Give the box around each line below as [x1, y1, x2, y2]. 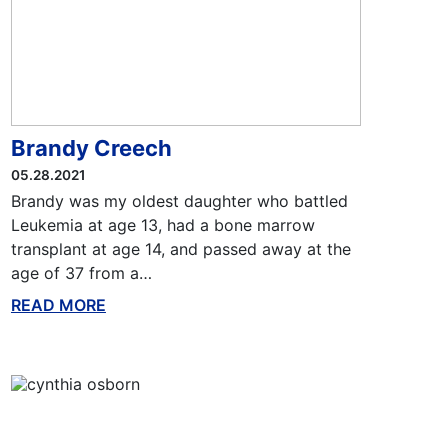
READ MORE [10, 295, 106, 315]
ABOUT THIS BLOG [105, 295, 253, 315]
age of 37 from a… [10, 263, 152, 283]
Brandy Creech [10, 135, 172, 161]
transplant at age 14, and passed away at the [10, 239, 351, 259]
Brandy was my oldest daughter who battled [10, 191, 348, 211]
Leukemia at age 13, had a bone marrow [10, 215, 315, 235]
